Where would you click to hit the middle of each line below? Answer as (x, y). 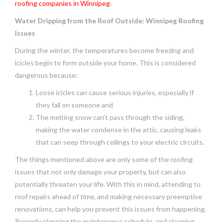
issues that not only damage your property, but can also (100, 171)
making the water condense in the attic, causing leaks (118, 129)
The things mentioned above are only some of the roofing (104, 159)
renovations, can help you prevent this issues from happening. (111, 209)
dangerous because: (46, 75)
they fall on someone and (74, 105)
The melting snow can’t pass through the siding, (110, 117)
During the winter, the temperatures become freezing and (104, 50)
